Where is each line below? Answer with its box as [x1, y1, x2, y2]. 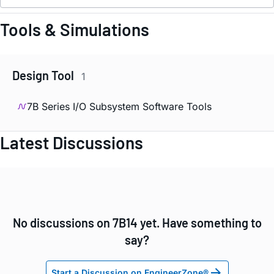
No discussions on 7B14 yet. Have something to [12, 215, 262, 230]
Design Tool [12, 68, 76, 83]
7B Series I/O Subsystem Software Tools [27, 100, 212, 113]
